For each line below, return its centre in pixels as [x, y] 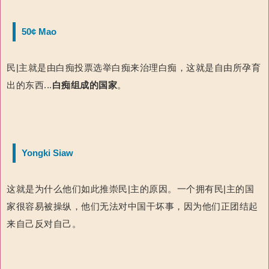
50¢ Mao [39, 32]
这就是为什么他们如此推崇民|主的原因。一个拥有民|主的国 [131, 189]
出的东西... [29, 85]
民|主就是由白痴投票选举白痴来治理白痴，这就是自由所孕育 [134, 68]
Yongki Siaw [47, 153]
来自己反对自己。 [44, 224]
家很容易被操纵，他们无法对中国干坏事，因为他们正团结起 [132, 206]
